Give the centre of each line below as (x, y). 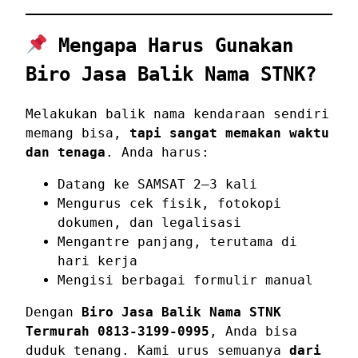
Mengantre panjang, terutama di (177, 241)
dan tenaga (66, 152)
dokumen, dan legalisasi (149, 222)
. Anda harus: (157, 152)
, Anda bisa (253, 331)
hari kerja (97, 261)
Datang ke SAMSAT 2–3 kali (157, 184)
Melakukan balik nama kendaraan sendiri (177, 113)
